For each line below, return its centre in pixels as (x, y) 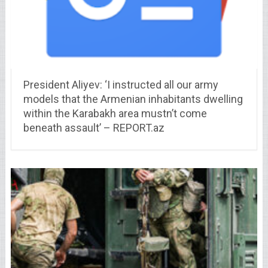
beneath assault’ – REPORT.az (94, 128)
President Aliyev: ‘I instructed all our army (121, 85)
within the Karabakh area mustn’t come (115, 114)
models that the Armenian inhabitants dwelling (133, 99)
